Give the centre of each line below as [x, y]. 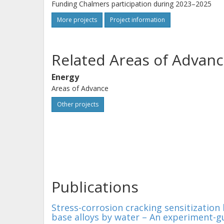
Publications [95, 187]
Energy [65, 77]
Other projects [78, 104]
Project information [137, 20]
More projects [77, 20]
